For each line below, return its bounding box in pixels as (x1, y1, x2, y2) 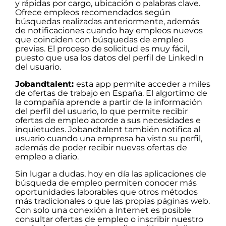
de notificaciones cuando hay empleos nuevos (15, 26, 203, 35)
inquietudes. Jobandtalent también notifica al (15, 125, 200, 134)
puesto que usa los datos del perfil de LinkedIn (15, 53, 204, 63)
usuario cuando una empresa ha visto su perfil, (15, 134, 202, 143)
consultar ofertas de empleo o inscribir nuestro (15, 214, 203, 224)
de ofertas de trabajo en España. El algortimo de (15, 88, 207, 98)
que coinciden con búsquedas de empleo (15, 35, 184, 44)
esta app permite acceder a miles (76, 79, 210, 89)
